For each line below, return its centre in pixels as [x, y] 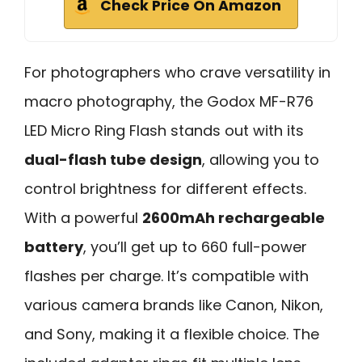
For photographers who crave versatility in [177, 72]
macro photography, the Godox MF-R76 [169, 101]
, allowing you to [261, 159]
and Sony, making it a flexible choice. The [172, 334]
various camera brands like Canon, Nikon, [174, 305]
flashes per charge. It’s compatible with [166, 276]
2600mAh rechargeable [234, 217]
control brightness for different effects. [165, 188]
